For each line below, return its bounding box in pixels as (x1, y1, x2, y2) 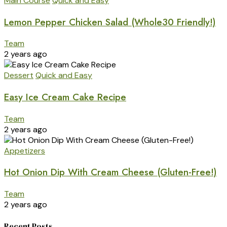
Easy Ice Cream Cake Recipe (4, 90, 126, 104)
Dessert (4, 70, 33, 81)
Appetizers (4, 145, 45, 156)
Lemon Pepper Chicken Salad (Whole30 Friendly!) (4, 15, 216, 29)
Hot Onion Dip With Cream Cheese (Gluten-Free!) (4, 165, 217, 179)
